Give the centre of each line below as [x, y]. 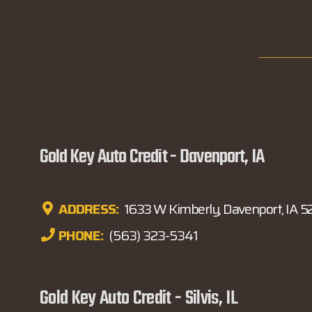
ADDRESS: [89, 209]
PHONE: [81, 236]
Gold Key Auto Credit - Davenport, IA [152, 157]
